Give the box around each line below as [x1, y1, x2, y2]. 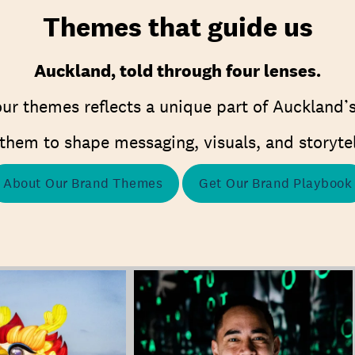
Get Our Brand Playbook [199, 174, 352, 192]
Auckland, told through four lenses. [34, 59, 321, 82]
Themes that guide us [42, 10, 313, 44]
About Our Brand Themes [3, 174, 162, 192]
